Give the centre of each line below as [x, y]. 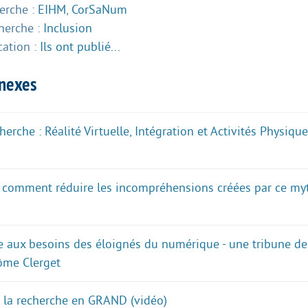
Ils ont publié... [80, 47]
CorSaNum [99, 10]
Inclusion [68, 29]
